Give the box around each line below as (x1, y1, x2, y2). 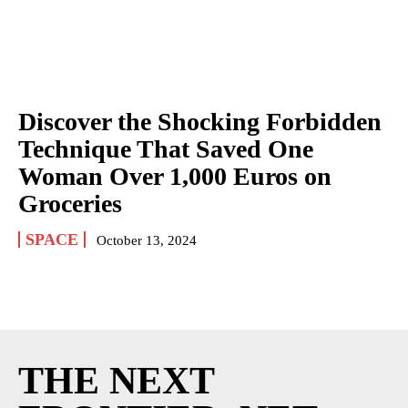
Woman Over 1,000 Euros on (18, 161, 331, 190)
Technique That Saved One (18, 134, 313, 163)
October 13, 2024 (97, 232, 197, 248)
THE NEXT (18, 359, 214, 402)
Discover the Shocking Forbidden (18, 107, 382, 136)
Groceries (18, 189, 122, 218)
